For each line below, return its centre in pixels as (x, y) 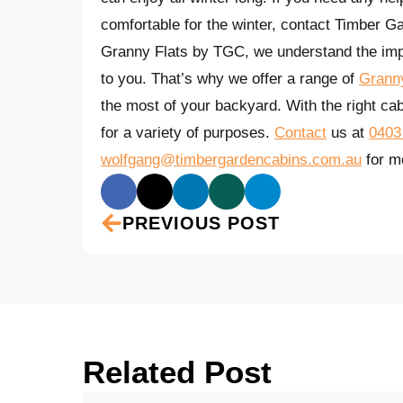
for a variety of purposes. (188, 133)
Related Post (177, 372)
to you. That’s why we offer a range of (230, 79)
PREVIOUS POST (201, 224)
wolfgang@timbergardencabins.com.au (231, 160)
